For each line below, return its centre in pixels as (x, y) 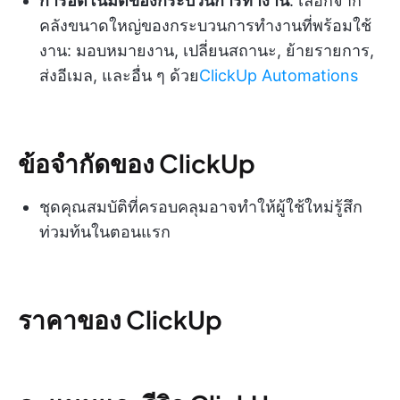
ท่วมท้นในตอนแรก (105, 232)
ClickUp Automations (279, 76)
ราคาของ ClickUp (120, 320)
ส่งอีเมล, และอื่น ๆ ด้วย (119, 76)
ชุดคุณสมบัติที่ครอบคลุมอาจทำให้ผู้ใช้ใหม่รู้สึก (201, 207)
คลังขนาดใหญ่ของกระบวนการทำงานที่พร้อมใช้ (205, 26)
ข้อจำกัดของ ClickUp (137, 163)
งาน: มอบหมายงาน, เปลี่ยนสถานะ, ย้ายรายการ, (207, 51)
